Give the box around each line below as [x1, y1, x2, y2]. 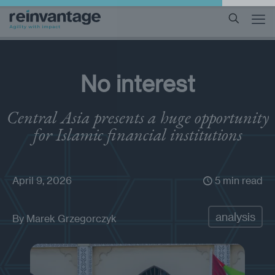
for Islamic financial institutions [33, 123, 242, 145]
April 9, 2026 [12, 174, 72, 186]
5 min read [212, 174, 263, 186]
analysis [215, 210, 255, 223]
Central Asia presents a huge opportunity [6, 106, 269, 128]
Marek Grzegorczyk [26, 212, 117, 224]
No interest [80, 70, 195, 96]
